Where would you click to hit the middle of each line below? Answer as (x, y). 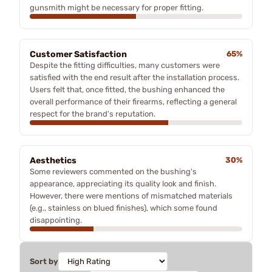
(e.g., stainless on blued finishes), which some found (124, 208)
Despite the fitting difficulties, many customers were (125, 65)
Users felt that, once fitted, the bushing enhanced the (127, 89)
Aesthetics (53, 160)
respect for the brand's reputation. (93, 114)
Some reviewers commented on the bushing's (113, 171)
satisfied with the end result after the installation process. (134, 77)
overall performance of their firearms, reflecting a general (133, 101)
